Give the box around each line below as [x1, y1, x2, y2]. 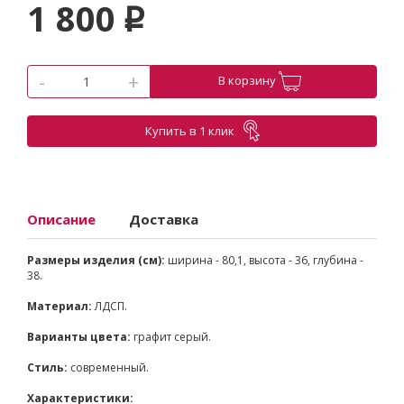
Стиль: [27, 359, 70, 375]
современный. [70, 359, 149, 375]
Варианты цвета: [27, 328, 133, 344]
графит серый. [133, 328, 211, 344]
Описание [27, 209, 96, 228]
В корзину [217, 71, 279, 88]
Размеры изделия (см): [27, 252, 168, 268]
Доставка [129, 209, 198, 228]
